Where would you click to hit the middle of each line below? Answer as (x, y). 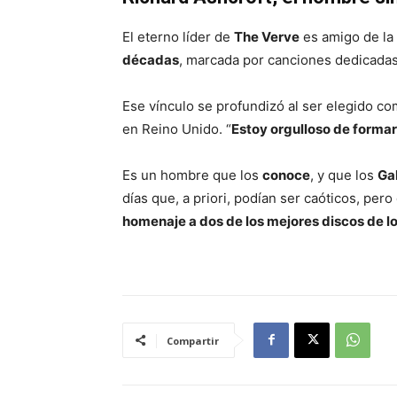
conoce (286, 175)
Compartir (193, 340)
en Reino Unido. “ (177, 128)
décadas (151, 59)
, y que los (344, 175)
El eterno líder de (178, 36)
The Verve (267, 36)
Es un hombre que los (192, 175)
